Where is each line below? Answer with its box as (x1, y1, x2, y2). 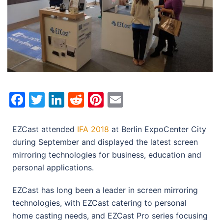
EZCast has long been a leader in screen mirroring (12, 185, 198, 195)
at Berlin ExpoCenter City (109, 124, 206, 134)
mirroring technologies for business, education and (12, 149, 201, 160)
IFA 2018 (77, 124, 109, 134)
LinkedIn (64, 89, 127, 109)
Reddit (84, 89, 133, 109)
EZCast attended (12, 124, 77, 134)
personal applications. (12, 162, 94, 172)
